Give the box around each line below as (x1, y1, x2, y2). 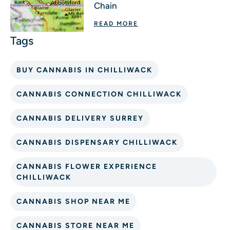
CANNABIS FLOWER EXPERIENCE (16, 162, 157, 171)
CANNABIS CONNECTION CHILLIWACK (16, 90, 182, 99)
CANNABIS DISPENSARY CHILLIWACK (16, 138, 178, 147)
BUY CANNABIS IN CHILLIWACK (16, 66, 152, 75)
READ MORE (93, 20, 138, 28)
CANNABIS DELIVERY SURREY (16, 114, 144, 123)
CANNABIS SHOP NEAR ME (16, 197, 130, 206)
